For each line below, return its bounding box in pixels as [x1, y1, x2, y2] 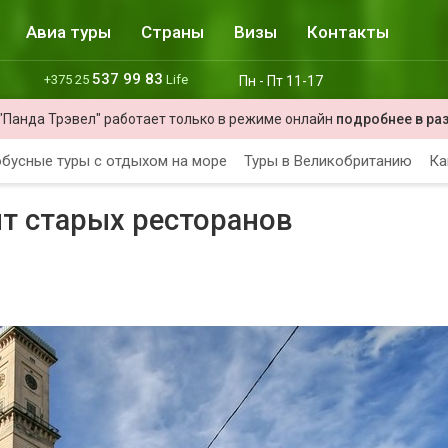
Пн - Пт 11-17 [239, 73, 335, 89]
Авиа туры [26, 22, 111, 42]
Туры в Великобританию [244, 152, 412, 170]
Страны [141, 22, 204, 42]
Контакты [307, 22, 389, 42]
